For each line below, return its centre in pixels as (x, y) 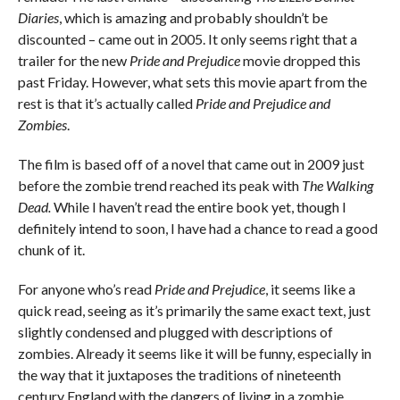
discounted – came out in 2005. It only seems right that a (187, 38)
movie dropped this (300, 60)
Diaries (38, 17)
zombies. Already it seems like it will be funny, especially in (194, 353)
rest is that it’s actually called (106, 103)
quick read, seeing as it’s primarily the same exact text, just (194, 310)
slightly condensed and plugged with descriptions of (175, 331)
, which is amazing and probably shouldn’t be (193, 17)
